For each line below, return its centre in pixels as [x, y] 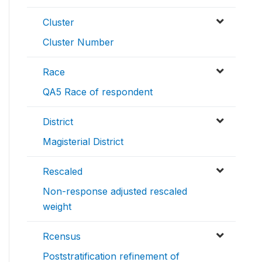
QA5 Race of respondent [98, 92]
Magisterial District [83, 142]
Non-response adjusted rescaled [115, 191]
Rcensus [62, 236]
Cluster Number [78, 42]
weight [57, 206]
